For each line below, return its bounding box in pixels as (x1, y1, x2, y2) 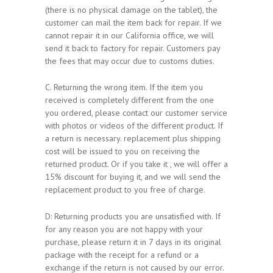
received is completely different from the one (45, 94, 214, 106)
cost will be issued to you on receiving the (45, 146, 200, 157)
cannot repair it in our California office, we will (45, 29, 214, 41)
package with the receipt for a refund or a (45, 249, 199, 261)
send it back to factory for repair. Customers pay (45, 42, 220, 54)
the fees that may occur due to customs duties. (45, 55, 214, 66)
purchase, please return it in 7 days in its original (45, 236, 221, 248)
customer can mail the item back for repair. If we (45, 16, 222, 28)
